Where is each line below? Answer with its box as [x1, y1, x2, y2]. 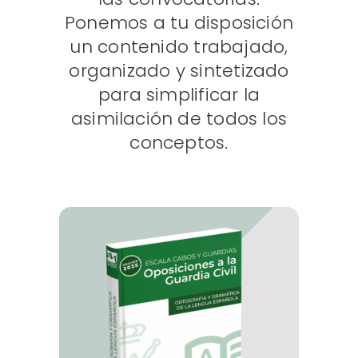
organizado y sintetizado [69, 58, 289, 84]
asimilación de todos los [70, 106, 288, 132]
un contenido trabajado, [70, 34, 288, 60]
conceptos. [129, 130, 229, 156]
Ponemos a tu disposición [64, 10, 294, 36]
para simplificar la [97, 82, 261, 108]
